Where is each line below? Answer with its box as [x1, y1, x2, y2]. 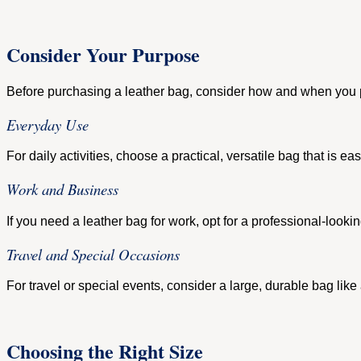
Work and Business [6, 179, 118, 200]
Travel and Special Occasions [6, 243, 180, 264]
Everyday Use [6, 114, 89, 135]
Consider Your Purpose [6, 40, 200, 68]
